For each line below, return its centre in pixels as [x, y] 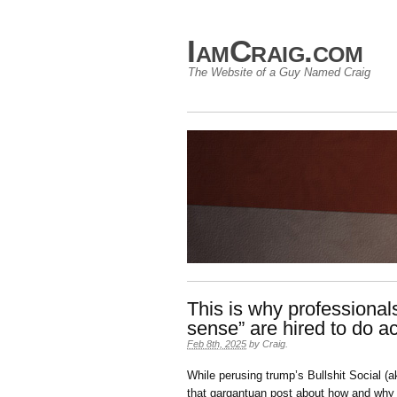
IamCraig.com [275, 51]
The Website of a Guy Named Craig [279, 72]
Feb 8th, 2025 [217, 344]
